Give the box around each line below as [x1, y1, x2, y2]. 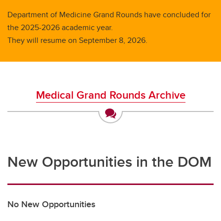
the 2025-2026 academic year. [7, 22, 113, 33]
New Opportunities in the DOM [7, 151, 212, 172]
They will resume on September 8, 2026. [7, 35, 147, 46]
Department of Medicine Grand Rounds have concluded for [7, 9, 211, 20]
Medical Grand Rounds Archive [36, 87, 185, 103]
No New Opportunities [7, 198, 95, 211]
